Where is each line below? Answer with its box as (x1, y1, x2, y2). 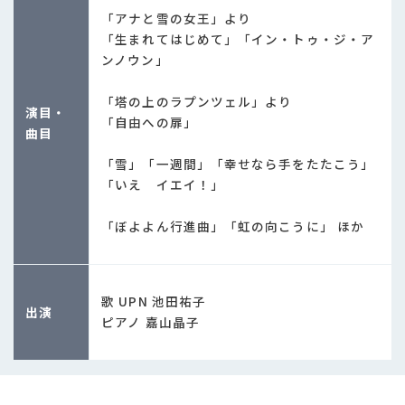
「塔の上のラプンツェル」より (101, 92, 293, 111)
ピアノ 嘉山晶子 (101, 313, 200, 332)
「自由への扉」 (101, 113, 197, 132)
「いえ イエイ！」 (101, 175, 224, 194)
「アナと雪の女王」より (101, 9, 252, 28)
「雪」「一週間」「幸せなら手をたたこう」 (101, 155, 374, 174)
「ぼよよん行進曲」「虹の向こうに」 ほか (101, 217, 364, 236)
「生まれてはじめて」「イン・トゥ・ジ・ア (101, 30, 374, 49)
